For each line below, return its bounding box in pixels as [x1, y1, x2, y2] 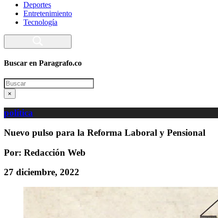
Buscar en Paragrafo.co [4, 59, 82, 68]
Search [3, 77, 24, 86]
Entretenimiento [23, 9, 72, 18]
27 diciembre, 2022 [4, 167, 79, 178]
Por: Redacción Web [4, 147, 86, 158]
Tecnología [23, 18, 57, 26]
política [4, 108, 33, 118]
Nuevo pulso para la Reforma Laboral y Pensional [4, 127, 205, 138]
